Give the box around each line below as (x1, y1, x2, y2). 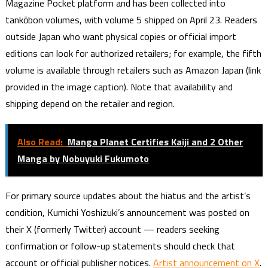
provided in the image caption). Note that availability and (5, 80, 233, 95)
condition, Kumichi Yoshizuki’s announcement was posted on (5, 205, 249, 220)
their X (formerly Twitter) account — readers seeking (5, 221, 220, 236)
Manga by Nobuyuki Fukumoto (17, 151, 149, 166)
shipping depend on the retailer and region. (5, 96, 175, 111)
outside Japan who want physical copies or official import (5, 29, 236, 44)
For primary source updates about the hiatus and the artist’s (5, 188, 251, 203)
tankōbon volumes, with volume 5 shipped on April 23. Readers (5, 13, 257, 28)
